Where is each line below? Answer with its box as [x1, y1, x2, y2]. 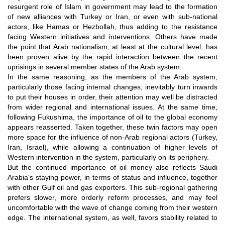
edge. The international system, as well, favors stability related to [8, 213, 217, 221]
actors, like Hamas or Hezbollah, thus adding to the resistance [8, 22, 217, 31]
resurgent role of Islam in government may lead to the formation [8, 2, 217, 11]
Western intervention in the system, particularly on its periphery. [8, 153, 209, 161]
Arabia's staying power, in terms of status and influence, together [8, 173, 217, 181]
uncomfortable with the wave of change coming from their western [8, 203, 217, 211]
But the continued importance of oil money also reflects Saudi [8, 163, 217, 171]
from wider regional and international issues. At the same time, [8, 102, 217, 111]
